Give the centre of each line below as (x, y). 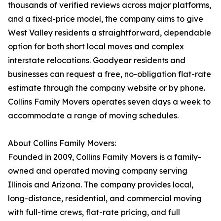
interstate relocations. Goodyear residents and (97, 60)
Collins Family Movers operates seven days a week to (109, 102)
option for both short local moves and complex (96, 47)
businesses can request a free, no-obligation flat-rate (110, 74)
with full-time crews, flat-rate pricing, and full (94, 212)
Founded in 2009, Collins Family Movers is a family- (105, 157)
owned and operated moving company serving (98, 171)
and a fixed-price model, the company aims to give (106, 19)
